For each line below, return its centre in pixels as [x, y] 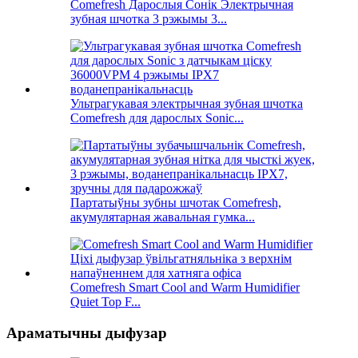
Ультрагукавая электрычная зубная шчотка [187, 104]
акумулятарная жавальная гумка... [163, 217]
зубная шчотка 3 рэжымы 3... [149, 19]
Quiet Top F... [105, 302]
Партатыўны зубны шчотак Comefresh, [176, 203]
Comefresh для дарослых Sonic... [157, 118]
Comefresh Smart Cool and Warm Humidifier [185, 288]
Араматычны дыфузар [87, 333]
